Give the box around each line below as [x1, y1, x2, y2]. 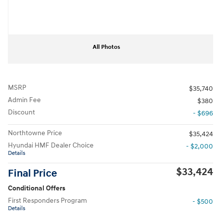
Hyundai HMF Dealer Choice [8, 141, 94, 149]
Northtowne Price [8, 128, 62, 137]
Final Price [8, 167, 57, 180]
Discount [8, 108, 35, 116]
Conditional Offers [8, 184, 65, 192]
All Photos [93, 43, 120, 51]
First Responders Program [8, 196, 87, 205]
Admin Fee [8, 95, 41, 104]
